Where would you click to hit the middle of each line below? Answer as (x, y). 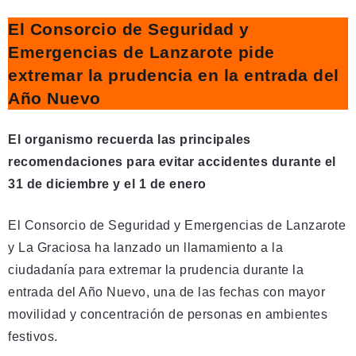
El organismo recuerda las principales (130, 139)
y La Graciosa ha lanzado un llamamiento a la (145, 248)
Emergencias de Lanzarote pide (141, 52)
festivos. (33, 337)
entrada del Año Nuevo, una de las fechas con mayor (166, 292)
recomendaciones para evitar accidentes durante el (172, 162)
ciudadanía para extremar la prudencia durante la (156, 270)
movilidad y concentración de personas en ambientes (168, 314)
